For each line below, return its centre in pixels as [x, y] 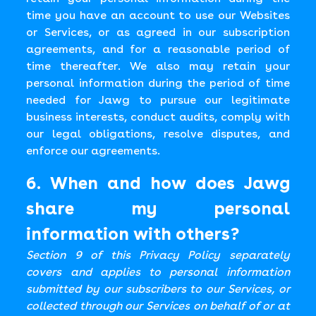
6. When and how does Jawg [158, 183]
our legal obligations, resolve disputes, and [158, 134]
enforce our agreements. [93, 151]
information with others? [133, 234]
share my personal [158, 208]
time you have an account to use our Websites [158, 15]
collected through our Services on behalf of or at [158, 306]
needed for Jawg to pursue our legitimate [158, 100]
